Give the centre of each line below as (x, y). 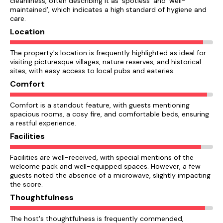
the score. (26, 184)
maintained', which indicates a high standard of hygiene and (108, 9)
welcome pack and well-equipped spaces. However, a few (105, 166)
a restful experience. (43, 123)
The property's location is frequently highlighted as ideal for (108, 53)
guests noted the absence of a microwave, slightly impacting (110, 175)
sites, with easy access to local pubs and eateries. (92, 71)
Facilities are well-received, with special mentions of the (102, 157)
